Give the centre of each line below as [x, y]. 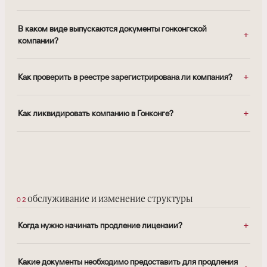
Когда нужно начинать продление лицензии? [100, 226]
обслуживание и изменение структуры [110, 200]
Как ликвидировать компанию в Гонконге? [96, 114]
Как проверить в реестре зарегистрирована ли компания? [125, 77]
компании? [38, 41]
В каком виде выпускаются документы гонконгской [112, 29]
